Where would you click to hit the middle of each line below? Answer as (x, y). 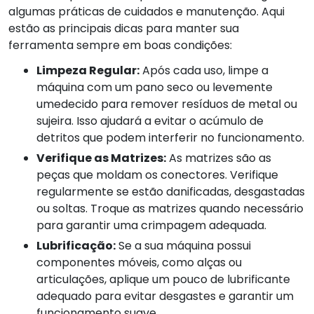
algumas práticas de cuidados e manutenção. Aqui (146, 11)
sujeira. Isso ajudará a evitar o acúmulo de (150, 121)
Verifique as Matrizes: (101, 158)
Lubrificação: (76, 245)
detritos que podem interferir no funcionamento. (170, 137)
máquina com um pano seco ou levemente (155, 87)
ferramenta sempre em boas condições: (120, 45)
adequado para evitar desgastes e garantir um (165, 296)
